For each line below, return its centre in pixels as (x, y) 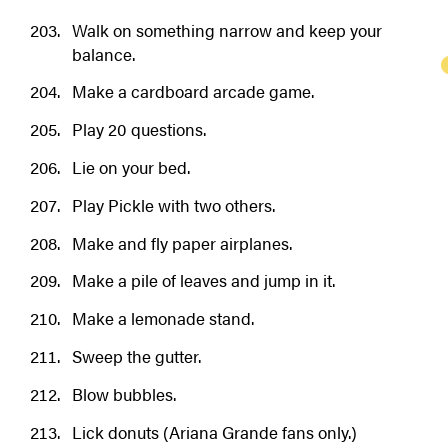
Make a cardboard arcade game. (192, 91)
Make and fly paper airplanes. (181, 242)
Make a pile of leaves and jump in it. (203, 280)
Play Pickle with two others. (173, 204)
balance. (103, 53)
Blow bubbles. (123, 393)
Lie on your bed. (130, 167)
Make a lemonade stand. (162, 318)
